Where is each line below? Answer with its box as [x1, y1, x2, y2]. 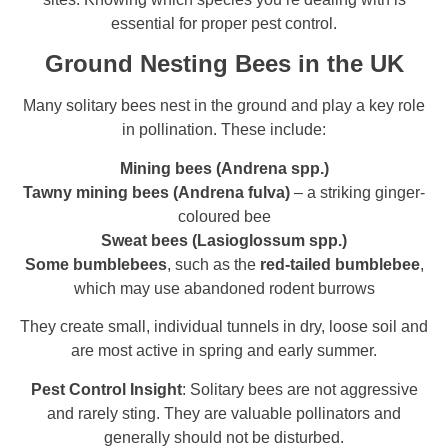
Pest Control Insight [30, 380, 182, 398]
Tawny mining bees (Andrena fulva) [23, 183, 290, 201]
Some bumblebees [24, 255, 167, 273]
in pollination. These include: [122, 121, 326, 139]
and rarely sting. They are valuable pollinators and [47, 404, 401, 422]
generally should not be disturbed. [104, 428, 344, 446]
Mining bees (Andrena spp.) [119, 159, 329, 177]
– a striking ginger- [290, 183, 425, 201]
